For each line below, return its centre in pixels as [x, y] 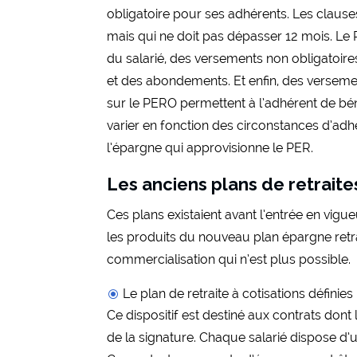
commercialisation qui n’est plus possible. [229, 259]
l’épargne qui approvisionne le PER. [210, 147]
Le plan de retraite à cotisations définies [238, 293]
